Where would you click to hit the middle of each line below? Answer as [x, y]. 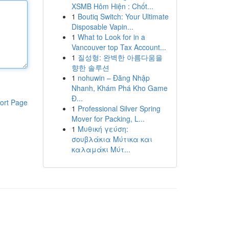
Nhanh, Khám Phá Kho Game [119, 88]
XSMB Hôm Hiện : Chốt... [112, 6]
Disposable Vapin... [102, 27]
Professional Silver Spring [119, 108]
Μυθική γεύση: [103, 129]
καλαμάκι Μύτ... [101, 149]
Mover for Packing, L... [108, 119]
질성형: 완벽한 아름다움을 [120, 57]
